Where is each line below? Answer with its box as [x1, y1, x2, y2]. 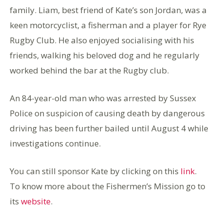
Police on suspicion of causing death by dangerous [10, 108, 205, 119]
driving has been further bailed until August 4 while [10, 123, 208, 134]
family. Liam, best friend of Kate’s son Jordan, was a [10, 4, 207, 16]
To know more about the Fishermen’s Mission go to [10, 181, 205, 192]
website [21, 196, 51, 207]
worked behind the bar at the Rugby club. [10, 65, 169, 76]
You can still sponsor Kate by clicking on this [10, 165, 181, 177]
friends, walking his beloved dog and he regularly [10, 50, 200, 61]
